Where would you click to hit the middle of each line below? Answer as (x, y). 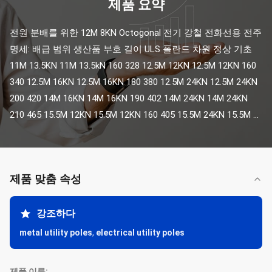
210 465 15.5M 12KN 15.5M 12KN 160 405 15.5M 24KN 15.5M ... (134, 115)
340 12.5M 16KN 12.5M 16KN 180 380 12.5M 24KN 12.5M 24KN (134, 82)
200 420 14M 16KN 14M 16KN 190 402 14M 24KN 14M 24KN (129, 98)
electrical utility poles (140, 233)
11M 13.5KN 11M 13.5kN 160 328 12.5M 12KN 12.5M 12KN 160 (133, 66)
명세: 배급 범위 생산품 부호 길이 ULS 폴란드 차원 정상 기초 (131, 49)
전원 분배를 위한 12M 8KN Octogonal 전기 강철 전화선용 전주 (136, 33)
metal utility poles (56, 233)
